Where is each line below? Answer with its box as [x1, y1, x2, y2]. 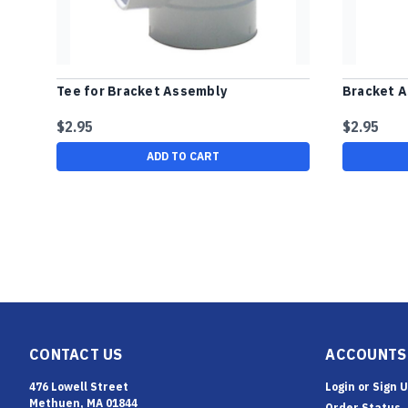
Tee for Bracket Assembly [56, 82, 227, 99]
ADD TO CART [146, 148, 219, 163]
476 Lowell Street [29, 379, 128, 393]
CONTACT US [29, 344, 123, 363]
